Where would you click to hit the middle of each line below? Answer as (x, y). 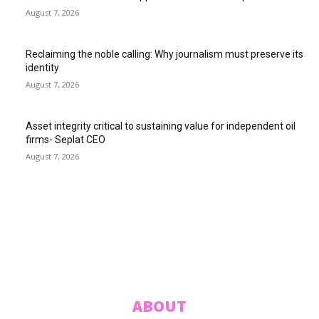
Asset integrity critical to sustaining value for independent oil (161, 126)
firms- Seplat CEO (66, 140)
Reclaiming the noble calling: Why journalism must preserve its (164, 54)
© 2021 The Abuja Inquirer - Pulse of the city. (159, 239)
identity (42, 68)
